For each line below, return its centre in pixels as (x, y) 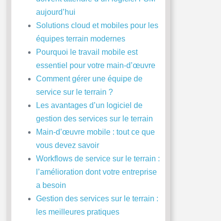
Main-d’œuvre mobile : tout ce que (95, 132)
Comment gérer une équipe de (89, 79)
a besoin (51, 185)
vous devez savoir (67, 146)
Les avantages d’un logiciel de (89, 106)
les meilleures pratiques (77, 212)
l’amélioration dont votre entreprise (96, 172)
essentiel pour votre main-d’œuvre (95, 66)
